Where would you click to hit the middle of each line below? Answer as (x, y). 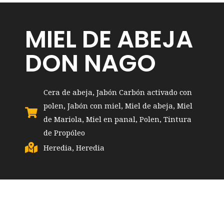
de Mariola (63, 119)
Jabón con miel (94, 105)
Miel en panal (111, 119)
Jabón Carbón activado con (144, 92)
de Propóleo (64, 132)
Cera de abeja (68, 92)
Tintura (177, 119)
